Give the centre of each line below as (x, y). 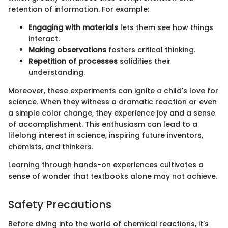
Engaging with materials (73, 28)
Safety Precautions (60, 205)
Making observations (67, 50)
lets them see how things (166, 28)
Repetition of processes (73, 61)
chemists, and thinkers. (51, 147)
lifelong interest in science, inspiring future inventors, (106, 136)
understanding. (57, 73)
